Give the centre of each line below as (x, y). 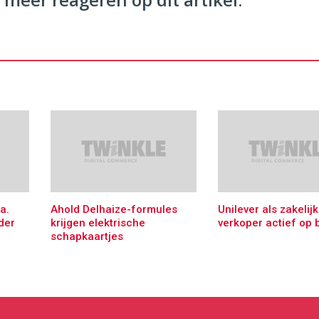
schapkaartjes (87, 237)
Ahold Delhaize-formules (114, 210)
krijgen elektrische (98, 223)
